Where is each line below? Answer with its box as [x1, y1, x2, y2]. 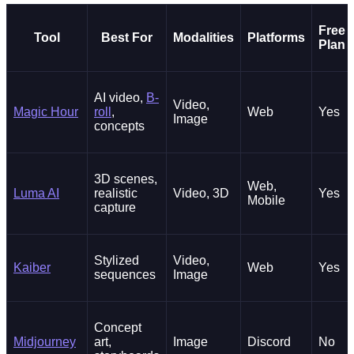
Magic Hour [13, 105, 78, 119]
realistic [94, 186, 137, 201]
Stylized [94, 254, 139, 268]
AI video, [94, 91, 146, 105]
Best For [101, 31, 153, 45]
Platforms [247, 31, 305, 45]
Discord [247, 335, 291, 349]
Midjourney [13, 335, 76, 349]
